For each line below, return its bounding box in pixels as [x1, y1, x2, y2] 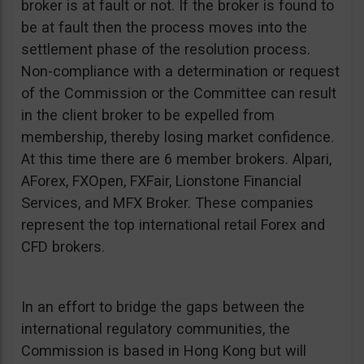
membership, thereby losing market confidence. [21, 128, 334, 145]
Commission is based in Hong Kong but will [21, 342, 306, 359]
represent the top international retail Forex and [21, 216, 325, 233]
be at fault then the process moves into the [21, 19, 307, 36]
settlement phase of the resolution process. [21, 41, 310, 58]
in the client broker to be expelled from [21, 106, 275, 123]
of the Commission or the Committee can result [21, 84, 336, 102]
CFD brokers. [21, 238, 105, 255]
